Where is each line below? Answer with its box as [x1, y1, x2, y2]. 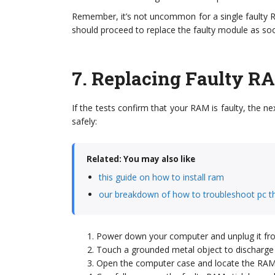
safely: [72, 115, 97, 127]
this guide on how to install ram [99, 171, 224, 183]
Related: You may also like [87, 153, 195, 165]
